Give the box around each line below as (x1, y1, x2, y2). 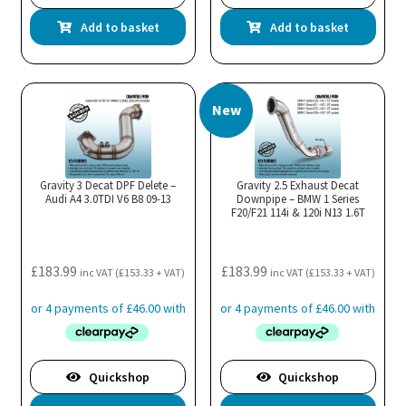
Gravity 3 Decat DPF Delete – (40, 178, 177, 193)
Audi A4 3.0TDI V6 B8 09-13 (44, 191, 171, 207)
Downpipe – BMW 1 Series (237, 191, 360, 207)
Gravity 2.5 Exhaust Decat (237, 178, 360, 193)
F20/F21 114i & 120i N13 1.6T (230, 205, 365, 220)
